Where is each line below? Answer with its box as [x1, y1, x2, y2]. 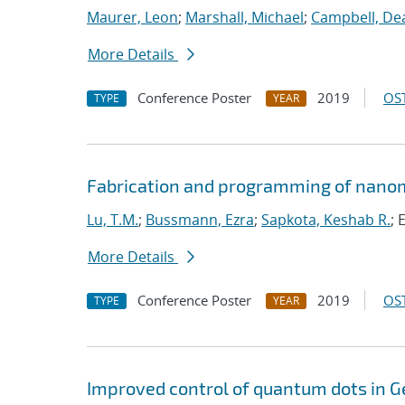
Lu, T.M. [87, 210, 138, 230]
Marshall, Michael [185, 7, 304, 27]
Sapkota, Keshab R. [261, 210, 391, 230]
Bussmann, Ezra [146, 210, 254, 230]
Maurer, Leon [87, 7, 178, 27]
